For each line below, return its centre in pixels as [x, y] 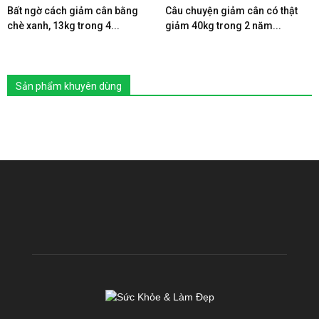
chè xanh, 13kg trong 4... [63, 26]
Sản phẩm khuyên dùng [69, 86]
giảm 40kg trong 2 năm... [223, 26]
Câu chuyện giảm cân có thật [231, 11]
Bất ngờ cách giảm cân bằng [73, 11]
